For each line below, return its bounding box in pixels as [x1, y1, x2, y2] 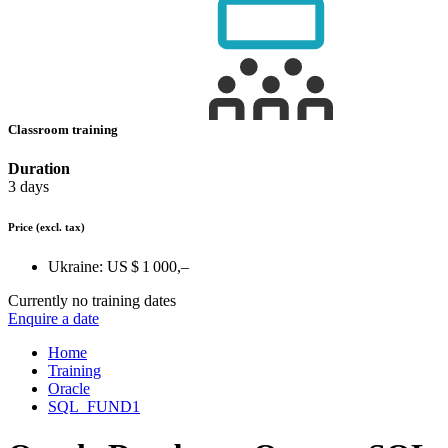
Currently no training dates [8, 292, 176, 309]
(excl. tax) [36, 221, 85, 234]
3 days [8, 178, 49, 196]
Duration [8, 160, 70, 178]
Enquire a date [8, 310, 99, 327]
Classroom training [8, 121, 121, 137]
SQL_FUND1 [48, 398, 140, 415]
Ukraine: [48, 258, 103, 275]
